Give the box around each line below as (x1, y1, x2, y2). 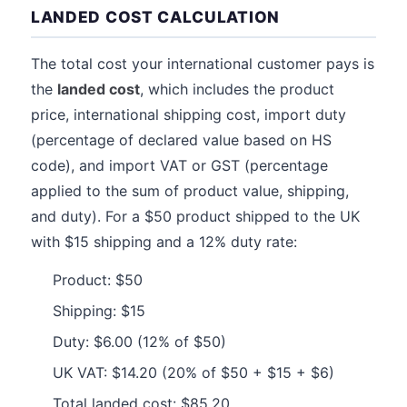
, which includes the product (140, 80, 334, 98)
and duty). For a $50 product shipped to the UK (31, 207, 360, 225)
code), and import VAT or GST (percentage (31, 156, 328, 174)
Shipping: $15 (53, 302, 145, 320)
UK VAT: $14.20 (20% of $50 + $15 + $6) (53, 363, 334, 382)
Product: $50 (53, 271, 143, 289)
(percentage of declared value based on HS (31, 131, 332, 149)
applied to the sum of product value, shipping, (31, 182, 349, 200)
